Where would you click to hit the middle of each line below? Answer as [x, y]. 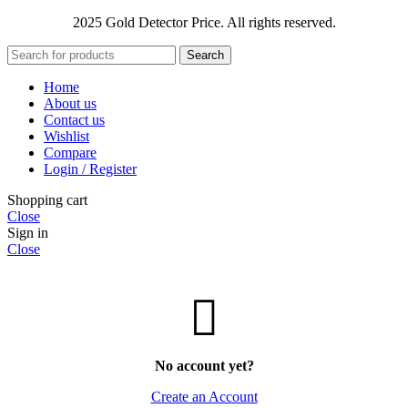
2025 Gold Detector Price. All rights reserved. [204, 23]
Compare [70, 153]
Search [205, 56]
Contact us [74, 120]
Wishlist [66, 137]
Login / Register [90, 169]
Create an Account [204, 397]
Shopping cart [47, 200]
